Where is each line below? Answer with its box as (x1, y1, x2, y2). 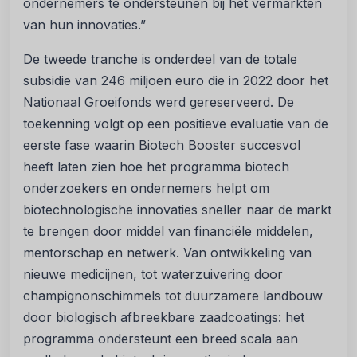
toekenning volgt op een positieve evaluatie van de (23, 116, 328, 131)
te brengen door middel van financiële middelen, (23, 223, 313, 239)
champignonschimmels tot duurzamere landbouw (23, 288, 323, 304)
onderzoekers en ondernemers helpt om (23, 180, 269, 196)
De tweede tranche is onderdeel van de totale (23, 51, 297, 67)
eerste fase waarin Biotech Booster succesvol (23, 137, 300, 153)
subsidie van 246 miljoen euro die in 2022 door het (23, 73, 328, 88)
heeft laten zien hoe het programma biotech (23, 159, 289, 175)
